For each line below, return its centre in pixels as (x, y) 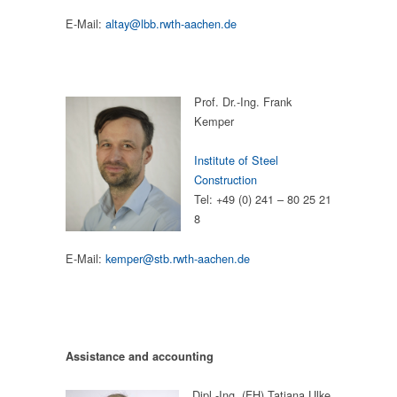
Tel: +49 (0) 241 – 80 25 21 (263, 199)
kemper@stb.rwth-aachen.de (178, 258)
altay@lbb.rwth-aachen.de (171, 23)
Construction (226, 180)
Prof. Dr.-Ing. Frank (243, 101)
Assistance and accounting (140, 357)
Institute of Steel (236, 160)
